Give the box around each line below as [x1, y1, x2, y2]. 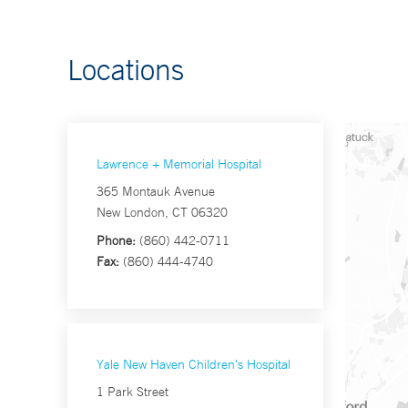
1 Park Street [97, 383, 168, 401]
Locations [67, 52, 184, 87]
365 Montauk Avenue [97, 183, 215, 200]
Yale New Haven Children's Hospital [97, 356, 291, 373]
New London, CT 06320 [97, 204, 228, 221]
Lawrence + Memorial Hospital [97, 156, 261, 173]
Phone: [97, 232, 136, 250]
